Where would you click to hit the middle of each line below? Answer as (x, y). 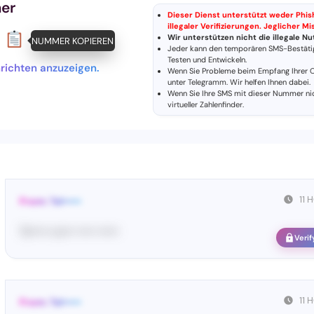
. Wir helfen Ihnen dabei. (268, 82)
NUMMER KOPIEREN (67, 41)
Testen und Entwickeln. (207, 60)
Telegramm (207, 82)
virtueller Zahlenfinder (205, 104)
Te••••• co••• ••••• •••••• (69, 231)
